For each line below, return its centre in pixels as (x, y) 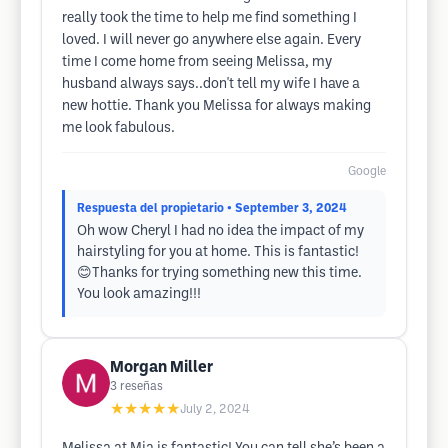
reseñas (141, 386)
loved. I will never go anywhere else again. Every (211, 40)
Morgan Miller (161, 367)
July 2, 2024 (215, 409)
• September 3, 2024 (287, 208)
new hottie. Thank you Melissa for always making (216, 106)
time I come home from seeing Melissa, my (197, 62)
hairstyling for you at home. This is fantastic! (218, 252)
